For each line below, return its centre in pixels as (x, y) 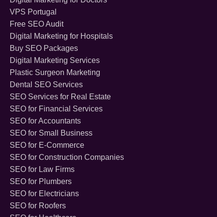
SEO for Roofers (38, 206)
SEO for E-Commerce (47, 145)
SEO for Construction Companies (67, 157)
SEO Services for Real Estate (60, 97)
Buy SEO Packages (44, 48)
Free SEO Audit (37, 24)
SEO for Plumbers (41, 182)
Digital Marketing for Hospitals (61, 36)
